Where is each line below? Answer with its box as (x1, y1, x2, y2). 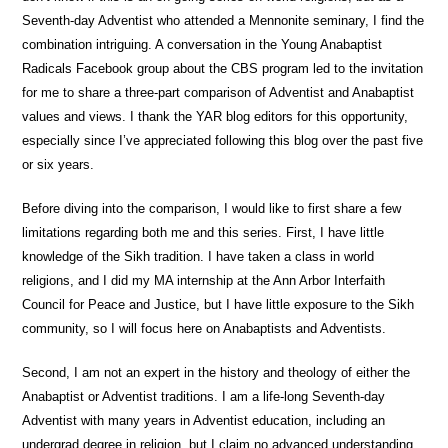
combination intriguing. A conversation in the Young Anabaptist (22, 36, 383, 52)
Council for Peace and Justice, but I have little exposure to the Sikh (22, 296, 415, 312)
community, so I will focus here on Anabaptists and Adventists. (22, 320, 387, 336)
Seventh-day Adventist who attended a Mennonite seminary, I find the (22, 12, 425, 28)
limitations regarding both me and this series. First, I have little (22, 224, 385, 240)
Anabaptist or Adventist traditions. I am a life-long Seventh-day (22, 388, 386, 404)
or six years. (22, 156, 95, 172)
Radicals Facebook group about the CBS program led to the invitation (22, 60, 424, 76)
